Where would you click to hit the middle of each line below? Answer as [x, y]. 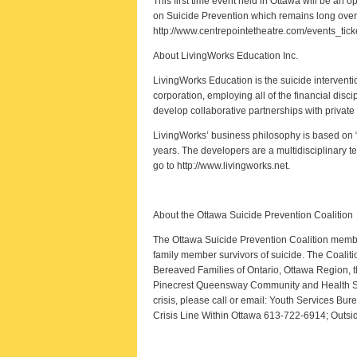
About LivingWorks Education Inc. [226, 56]
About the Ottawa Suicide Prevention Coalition [253, 215]
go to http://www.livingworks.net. [222, 166]
